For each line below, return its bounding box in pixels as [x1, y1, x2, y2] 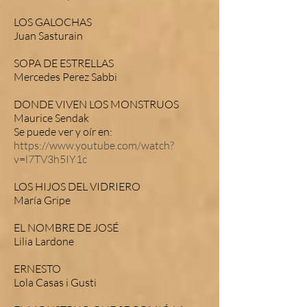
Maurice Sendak [14, 111, 89, 125]
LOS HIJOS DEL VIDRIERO [14, 180, 140, 193]
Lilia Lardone [14, 234, 74, 248]
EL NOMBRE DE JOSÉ [14, 221, 119, 234]
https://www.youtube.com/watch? [14, 138, 174, 152]
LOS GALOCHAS [14, 15, 92, 29]
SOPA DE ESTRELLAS [14, 56, 114, 70]
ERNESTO [14, 262, 61, 275]
